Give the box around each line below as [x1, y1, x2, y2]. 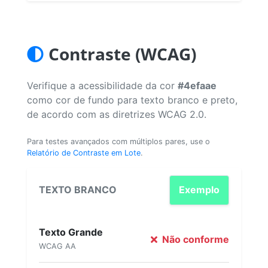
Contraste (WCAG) [48, 42, 196, 65]
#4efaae [178, 79, 217, 92]
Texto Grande [39, 226, 103, 238]
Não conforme [160, 233, 229, 245]
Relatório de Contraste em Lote [27, 148, 141, 157]
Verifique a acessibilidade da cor [27, 79, 178, 92]
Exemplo [179, 184, 220, 196]
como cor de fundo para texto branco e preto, [27, 93, 237, 106]
